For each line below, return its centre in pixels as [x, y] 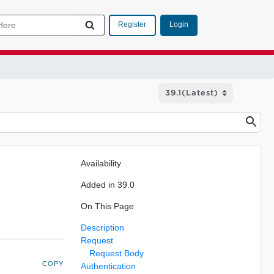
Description [102, 227]
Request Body [116, 253]
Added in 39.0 [107, 184]
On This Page [107, 206]
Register [132, 24]
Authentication [108, 266]
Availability [101, 163]
